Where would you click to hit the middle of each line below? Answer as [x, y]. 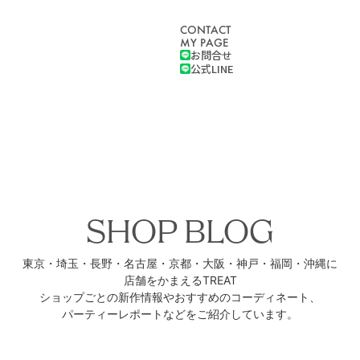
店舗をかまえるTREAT [180, 280]
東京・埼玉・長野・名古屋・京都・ [112, 263]
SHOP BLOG [180, 234]
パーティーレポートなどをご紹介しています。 [180, 314]
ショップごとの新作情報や [107, 297]
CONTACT [205, 29]
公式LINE [212, 69]
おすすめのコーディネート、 [247, 297]
